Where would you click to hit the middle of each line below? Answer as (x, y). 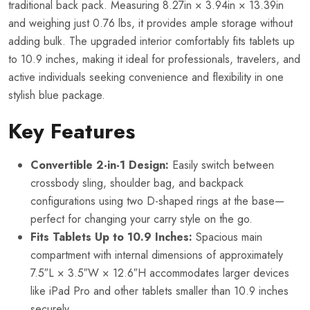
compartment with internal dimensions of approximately (157, 255)
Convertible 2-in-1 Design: (100, 165)
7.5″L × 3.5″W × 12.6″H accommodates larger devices (160, 273)
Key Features (72, 131)
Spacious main (227, 237)
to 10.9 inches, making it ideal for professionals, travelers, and (154, 59)
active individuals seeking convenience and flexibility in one (146, 77)
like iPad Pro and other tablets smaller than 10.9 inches (159, 291)
